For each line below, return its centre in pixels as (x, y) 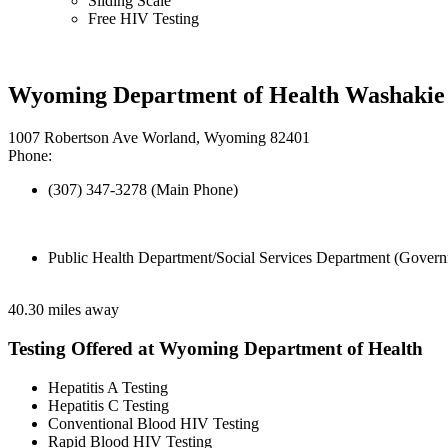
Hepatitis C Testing (108, 405)
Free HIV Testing (143, 19)
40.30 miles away (63, 310)
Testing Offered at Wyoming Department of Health (215, 348)
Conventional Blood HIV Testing (153, 423)
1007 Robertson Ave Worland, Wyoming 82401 (159, 138)
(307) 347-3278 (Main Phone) (143, 190)
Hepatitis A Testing (108, 387)
